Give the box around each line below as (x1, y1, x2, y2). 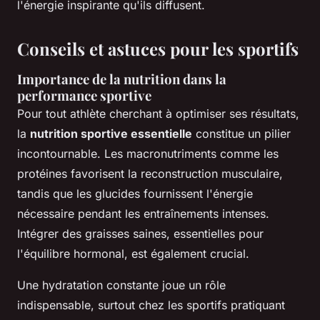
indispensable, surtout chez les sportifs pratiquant (17, 298, 285, 313)
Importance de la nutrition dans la (17, 70, 226, 89)
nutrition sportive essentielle (30, 126, 192, 141)
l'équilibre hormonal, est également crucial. (17, 246, 249, 261)
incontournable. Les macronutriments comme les (17, 146, 279, 161)
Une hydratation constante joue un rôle (17, 278, 226, 293)
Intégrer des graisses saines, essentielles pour (17, 226, 264, 241)
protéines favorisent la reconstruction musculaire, (17, 166, 283, 181)
